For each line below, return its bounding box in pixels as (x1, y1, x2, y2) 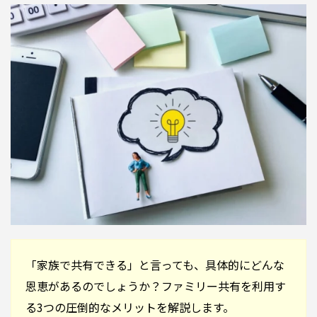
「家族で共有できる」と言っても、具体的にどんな (25, 255, 284, 273)
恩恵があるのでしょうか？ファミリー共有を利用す (25, 277, 286, 294)
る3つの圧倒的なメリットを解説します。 (25, 298, 234, 316)
